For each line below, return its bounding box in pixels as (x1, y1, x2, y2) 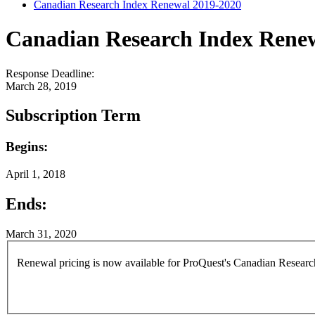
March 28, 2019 (6, 79, 77, 92)
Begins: (6, 139, 51, 155)
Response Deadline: (6, 67, 97, 79)
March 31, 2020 (6, 227, 77, 240)
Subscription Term (6, 106, 141, 125)
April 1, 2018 (6, 168, 65, 181)
